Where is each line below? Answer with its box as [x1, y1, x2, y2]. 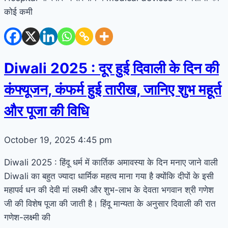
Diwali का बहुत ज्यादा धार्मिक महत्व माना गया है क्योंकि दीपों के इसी [4, 170, 214, 181]
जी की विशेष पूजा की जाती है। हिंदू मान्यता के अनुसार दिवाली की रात [4, 198, 216, 209]
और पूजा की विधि [4, 102, 89, 120]
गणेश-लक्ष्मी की [4, 212, 50, 222]
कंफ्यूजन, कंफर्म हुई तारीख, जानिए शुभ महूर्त [4, 80, 221, 98]
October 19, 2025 [4, 134, 78, 145]
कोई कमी [4, 7, 33, 17]
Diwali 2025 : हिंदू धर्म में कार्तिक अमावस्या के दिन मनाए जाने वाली [4, 157, 218, 167]
